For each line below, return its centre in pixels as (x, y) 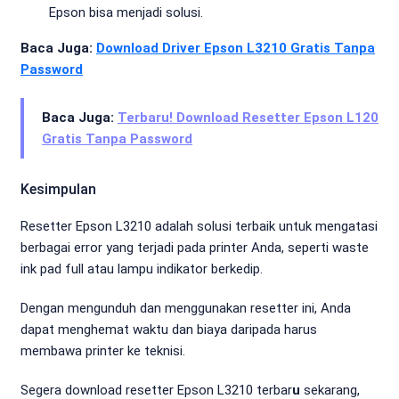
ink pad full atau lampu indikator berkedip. (142, 269)
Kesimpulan (58, 189)
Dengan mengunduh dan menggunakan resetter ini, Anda (186, 308)
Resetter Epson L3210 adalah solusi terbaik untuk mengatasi (199, 226)
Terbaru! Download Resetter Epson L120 (248, 118)
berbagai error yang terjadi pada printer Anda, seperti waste (195, 248)
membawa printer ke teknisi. (103, 351)
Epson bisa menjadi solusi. (126, 12)
